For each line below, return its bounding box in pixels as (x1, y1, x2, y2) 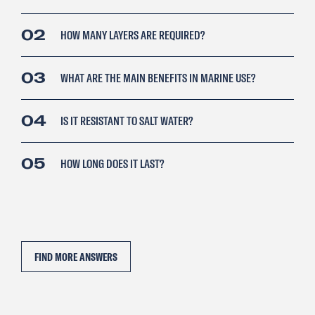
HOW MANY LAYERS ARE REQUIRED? (60, 27, 205, 44)
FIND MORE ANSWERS (34, 250, 117, 264)
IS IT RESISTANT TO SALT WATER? (60, 112, 193, 129)
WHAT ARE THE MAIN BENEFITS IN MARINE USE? (60, 70, 256, 86)
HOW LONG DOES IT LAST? (60, 155, 165, 172)
